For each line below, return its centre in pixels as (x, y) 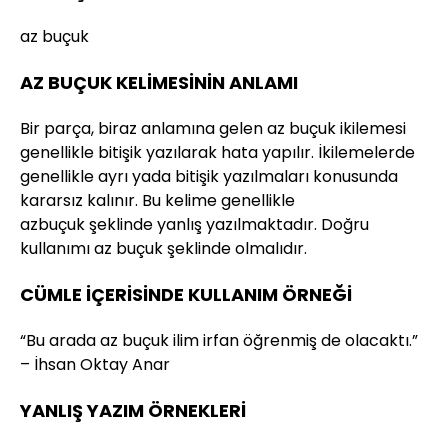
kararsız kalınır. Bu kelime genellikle (157, 200)
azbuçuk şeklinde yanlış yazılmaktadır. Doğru (194, 224)
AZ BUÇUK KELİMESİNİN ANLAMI (159, 82)
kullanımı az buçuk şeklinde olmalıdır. (163, 248)
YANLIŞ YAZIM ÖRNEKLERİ (133, 410)
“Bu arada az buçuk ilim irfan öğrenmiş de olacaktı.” (219, 340)
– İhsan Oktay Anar (95, 364)
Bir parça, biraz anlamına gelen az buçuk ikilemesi (213, 128)
